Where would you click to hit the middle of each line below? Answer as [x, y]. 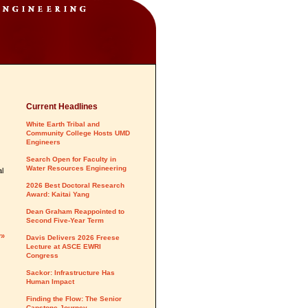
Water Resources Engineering [76, 168]
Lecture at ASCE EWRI [64, 246]
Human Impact [50, 282]
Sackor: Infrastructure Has [70, 273]
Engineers [43, 142]
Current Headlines [62, 107]
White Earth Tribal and [63, 124]
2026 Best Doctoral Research [75, 185]
